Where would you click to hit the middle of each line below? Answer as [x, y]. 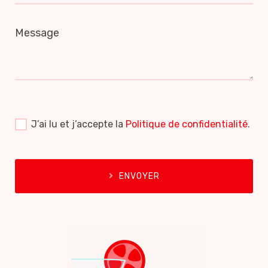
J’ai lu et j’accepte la [78, 124]
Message [37, 33]
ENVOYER [139, 176]
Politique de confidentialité [187, 124]
